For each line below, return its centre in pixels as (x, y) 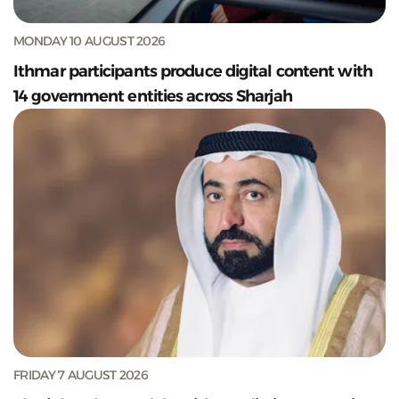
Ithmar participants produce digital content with (193, 72)
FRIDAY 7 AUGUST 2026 (81, 375)
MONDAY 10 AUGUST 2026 (90, 41)
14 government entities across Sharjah (153, 97)
